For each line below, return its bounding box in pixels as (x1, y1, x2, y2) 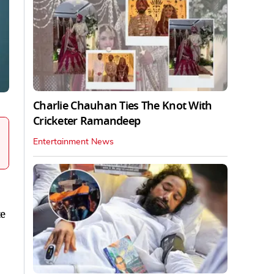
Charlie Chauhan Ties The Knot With (33, 97, 212, 114)
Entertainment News (33, 137, 114, 146)
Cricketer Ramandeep (33, 113, 141, 129)
